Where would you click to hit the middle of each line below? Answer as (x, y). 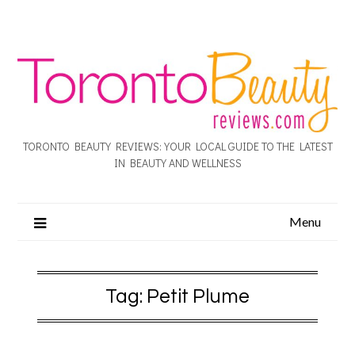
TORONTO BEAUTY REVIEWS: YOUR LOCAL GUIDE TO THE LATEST (177, 146)
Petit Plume (198, 296)
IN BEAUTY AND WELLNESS (177, 162)
